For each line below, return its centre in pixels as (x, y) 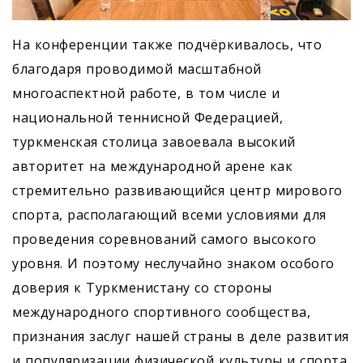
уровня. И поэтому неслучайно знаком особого (173, 264)
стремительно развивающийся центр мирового (177, 191)
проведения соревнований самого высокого (164, 239)
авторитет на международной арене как (152, 167)
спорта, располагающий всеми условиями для (169, 215)
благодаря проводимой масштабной (137, 69)
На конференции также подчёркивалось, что (167, 45)
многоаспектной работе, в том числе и (146, 94)
